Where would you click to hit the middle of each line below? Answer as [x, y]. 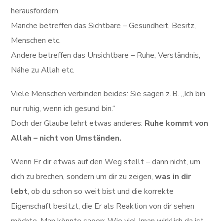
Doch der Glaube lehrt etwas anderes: [78, 123]
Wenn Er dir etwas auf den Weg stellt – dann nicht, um [106, 162]
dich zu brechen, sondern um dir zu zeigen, [83, 177]
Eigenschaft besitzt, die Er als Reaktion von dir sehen [103, 206]
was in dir [173, 177]
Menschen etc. [36, 40]
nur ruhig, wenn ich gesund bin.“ [63, 109]
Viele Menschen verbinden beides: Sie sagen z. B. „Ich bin [108, 94]
